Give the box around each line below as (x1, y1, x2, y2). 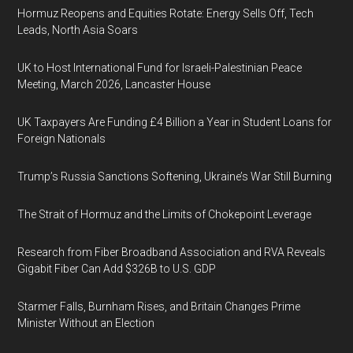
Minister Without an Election (17, 317, 155, 329)
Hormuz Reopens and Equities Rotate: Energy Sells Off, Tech (17, 7, 314, 20)
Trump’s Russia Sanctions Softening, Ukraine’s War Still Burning (17, 170, 333, 183)
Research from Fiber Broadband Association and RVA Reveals (17, 246, 326, 258)
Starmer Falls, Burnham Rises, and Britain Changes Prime (17, 300, 301, 313)
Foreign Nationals (17, 132, 106, 145)
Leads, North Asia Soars (17, 24, 139, 36)
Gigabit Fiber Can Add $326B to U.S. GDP (17, 262, 217, 275)
